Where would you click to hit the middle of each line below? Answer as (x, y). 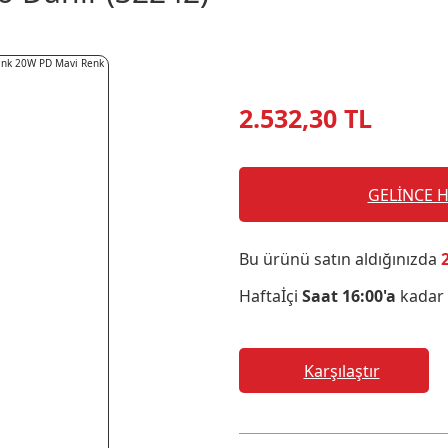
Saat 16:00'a (349, 296)
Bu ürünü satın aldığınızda (340, 259)
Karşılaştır (341, 370)
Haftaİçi (270, 296)
